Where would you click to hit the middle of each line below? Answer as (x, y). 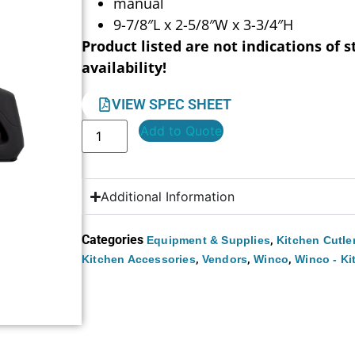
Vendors (225, 260)
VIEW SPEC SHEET (172, 105)
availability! (124, 67)
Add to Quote (181, 131)
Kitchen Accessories (139, 260)
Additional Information (168, 197)
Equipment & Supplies (209, 240)
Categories (113, 240)
